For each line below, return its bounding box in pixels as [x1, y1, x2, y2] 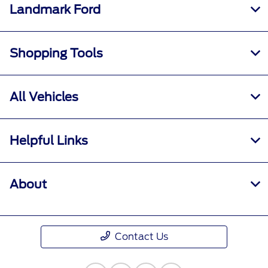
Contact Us [114, 231, 168, 243]
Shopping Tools [10, 46, 103, 61]
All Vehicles [10, 90, 78, 105]
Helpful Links [10, 133, 88, 148]
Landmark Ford [10, 2, 100, 17]
